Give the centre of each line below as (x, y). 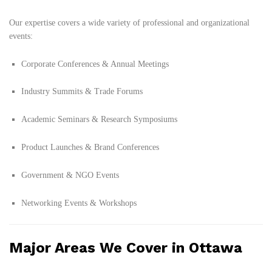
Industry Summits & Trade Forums (82, 92)
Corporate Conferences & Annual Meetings (95, 64)
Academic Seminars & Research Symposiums (99, 120)
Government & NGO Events (70, 175)
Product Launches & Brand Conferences (90, 147)
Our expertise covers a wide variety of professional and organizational (129, 22)
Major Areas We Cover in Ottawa (126, 248)
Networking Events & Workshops (79, 203)
